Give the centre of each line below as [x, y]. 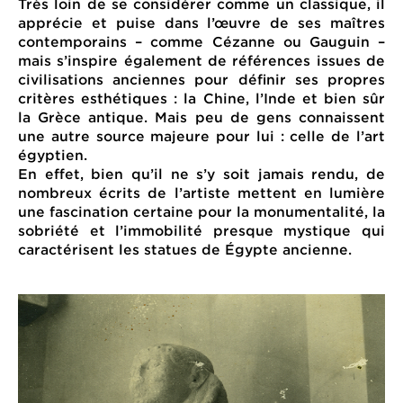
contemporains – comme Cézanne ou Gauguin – [201, 41]
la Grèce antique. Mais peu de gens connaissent [201, 116]
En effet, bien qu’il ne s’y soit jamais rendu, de [201, 173]
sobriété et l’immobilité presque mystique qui [201, 230]
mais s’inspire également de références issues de [201, 60]
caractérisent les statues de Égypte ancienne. [185, 249]
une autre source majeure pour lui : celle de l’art [201, 135]
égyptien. [53, 154]
